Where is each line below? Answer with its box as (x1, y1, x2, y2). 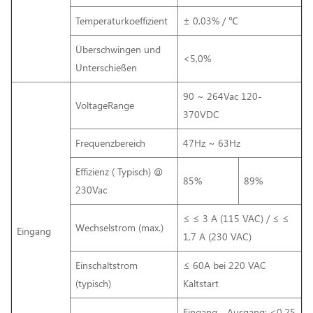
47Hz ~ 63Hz (183, 136, 240, 150)
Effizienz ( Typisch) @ (75, 164, 163, 178)
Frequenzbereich (75, 136, 145, 150)
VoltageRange (75, 98, 134, 112)
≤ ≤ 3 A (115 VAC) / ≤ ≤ (183, 211, 289, 225)
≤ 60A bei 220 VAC (183, 258, 266, 272)
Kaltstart (183, 276, 219, 290)
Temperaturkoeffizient (75, 13, 168, 27)
